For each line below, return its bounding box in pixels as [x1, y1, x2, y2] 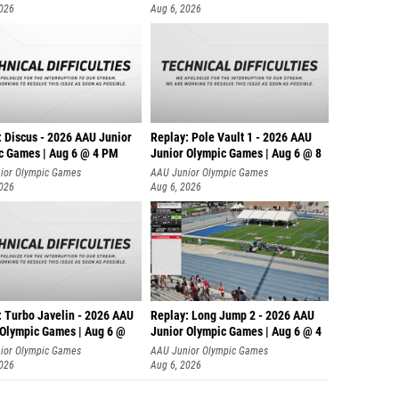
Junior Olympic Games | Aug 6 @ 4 [151, 324, 322, 339]
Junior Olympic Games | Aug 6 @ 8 [151, 146, 322, 161]
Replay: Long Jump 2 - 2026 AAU [151, 308, 314, 323]
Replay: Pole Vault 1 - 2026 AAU [151, 130, 312, 145]
